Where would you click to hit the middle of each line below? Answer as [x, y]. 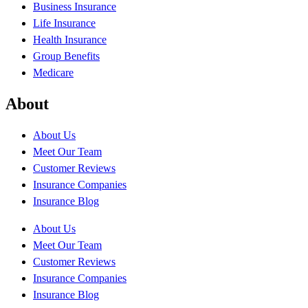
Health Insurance [70, 40]
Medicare [53, 73]
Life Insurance [64, 23]
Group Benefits [66, 56]
